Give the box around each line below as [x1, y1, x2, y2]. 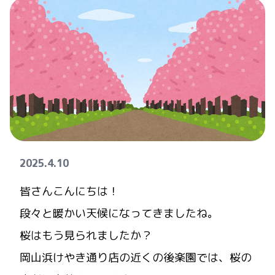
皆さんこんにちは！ [20, 184, 119, 199]
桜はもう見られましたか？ [20, 228, 152, 243]
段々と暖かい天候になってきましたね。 [20, 206, 219, 221]
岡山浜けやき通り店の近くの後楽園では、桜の [20, 250, 252, 265]
